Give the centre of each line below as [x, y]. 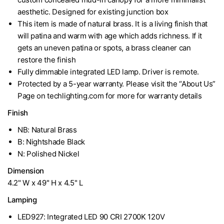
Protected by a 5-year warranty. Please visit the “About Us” [117, 83]
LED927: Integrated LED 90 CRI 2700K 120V [91, 216]
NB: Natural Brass [47, 129]
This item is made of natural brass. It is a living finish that [113, 23]
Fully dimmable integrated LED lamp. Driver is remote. [108, 71]
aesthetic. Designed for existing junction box [93, 11]
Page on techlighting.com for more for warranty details [110, 95]
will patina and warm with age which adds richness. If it [110, 35]
